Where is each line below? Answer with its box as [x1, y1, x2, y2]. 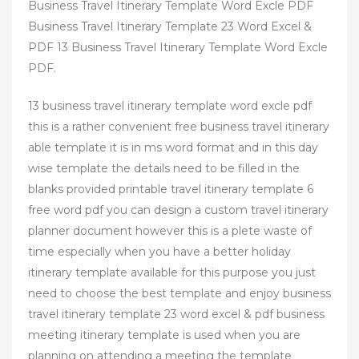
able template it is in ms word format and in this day [28, 140, 318, 155]
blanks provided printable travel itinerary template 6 [28, 182, 313, 197]
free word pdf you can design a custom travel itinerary [28, 203, 329, 218]
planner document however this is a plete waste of [28, 224, 312, 239]
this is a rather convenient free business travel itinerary [28, 119, 329, 135]
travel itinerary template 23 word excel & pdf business [28, 307, 325, 322]
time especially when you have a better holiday [28, 244, 291, 260]
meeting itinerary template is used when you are [28, 328, 301, 343]
